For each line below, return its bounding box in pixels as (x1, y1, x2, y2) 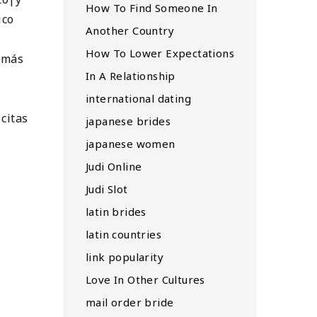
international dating (86, 91, 191, 105)
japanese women (86, 136, 175, 151)
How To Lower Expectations (86, 45, 234, 60)
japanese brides (86, 113, 171, 128)
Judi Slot (86, 181, 128, 196)
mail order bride (86, 294, 174, 309)
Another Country (86, 23, 175, 38)
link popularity (86, 249, 163, 264)
